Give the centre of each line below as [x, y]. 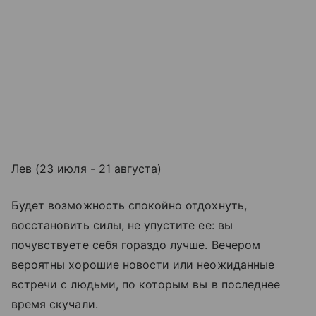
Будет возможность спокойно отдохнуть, [129, 206]
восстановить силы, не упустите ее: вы [122, 225]
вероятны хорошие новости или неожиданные [143, 265]
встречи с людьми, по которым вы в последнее [146, 285]
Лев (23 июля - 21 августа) [87, 169]
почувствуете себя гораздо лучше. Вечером [136, 245]
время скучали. [55, 304]
